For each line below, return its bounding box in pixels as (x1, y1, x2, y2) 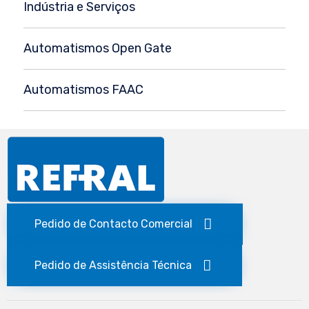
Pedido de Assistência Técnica (34, 259, 192, 272)
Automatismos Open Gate (23, 41, 172, 57)
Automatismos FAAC (23, 82, 143, 98)
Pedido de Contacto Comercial (34, 217, 192, 231)
